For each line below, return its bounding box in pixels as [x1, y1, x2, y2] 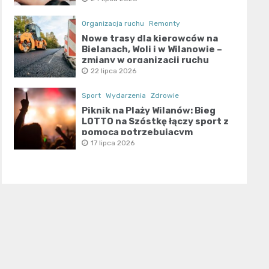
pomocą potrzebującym [81, 126, 193, 138]
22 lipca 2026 [90, 66, 136, 75]
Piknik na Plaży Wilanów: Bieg [81, 104, 216, 116]
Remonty [148, 19, 180, 28]
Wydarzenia [105, 91, 146, 100]
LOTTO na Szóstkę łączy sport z [81, 115, 229, 127]
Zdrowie [150, 91, 179, 100]
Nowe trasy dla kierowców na [81, 32, 218, 44]
